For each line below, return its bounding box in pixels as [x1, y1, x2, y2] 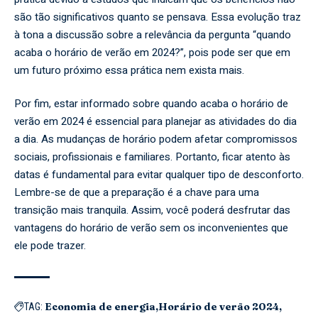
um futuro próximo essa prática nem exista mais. [14, 62, 244, 78]
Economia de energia [45, 300, 155, 313]
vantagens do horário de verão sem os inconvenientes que [14, 220, 288, 236]
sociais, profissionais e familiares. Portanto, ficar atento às [14, 149, 290, 165]
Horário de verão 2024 [158, 300, 279, 313]
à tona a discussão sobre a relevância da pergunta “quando [14, 26, 291, 43]
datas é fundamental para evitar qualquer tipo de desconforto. [14, 167, 304, 182]
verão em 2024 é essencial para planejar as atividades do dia [14, 114, 297, 129]
